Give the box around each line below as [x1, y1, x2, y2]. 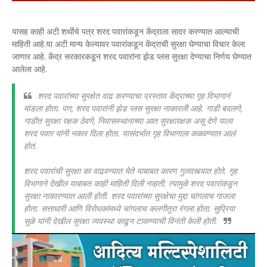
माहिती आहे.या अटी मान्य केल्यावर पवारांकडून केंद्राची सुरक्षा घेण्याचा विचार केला [12, 38, 245, 49]
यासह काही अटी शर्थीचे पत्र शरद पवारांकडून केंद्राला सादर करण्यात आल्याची [12, 26, 239, 37]
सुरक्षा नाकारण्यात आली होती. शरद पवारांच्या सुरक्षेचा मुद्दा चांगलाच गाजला [24, 190, 235, 201]
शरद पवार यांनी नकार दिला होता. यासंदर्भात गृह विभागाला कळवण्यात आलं [24, 128, 235, 139]
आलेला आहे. [12, 63, 47, 74]
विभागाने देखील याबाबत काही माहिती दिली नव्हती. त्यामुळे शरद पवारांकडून [24, 178, 237, 189]
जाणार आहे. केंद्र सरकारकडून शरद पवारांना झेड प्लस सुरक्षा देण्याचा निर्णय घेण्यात [12, 51, 252, 62]
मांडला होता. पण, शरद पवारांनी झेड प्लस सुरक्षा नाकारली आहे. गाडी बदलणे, [24, 103, 243, 114]
